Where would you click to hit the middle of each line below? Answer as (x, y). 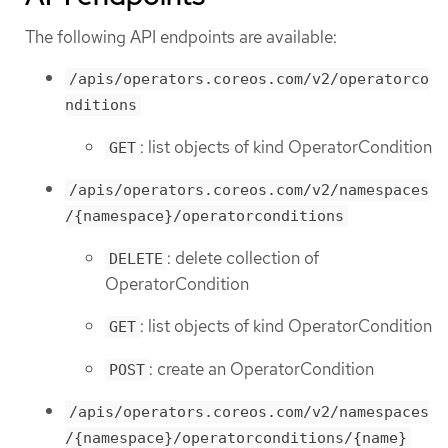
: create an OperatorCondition (261, 368)
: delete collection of (243, 257)
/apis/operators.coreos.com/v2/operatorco (249, 79)
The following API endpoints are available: (181, 36)
